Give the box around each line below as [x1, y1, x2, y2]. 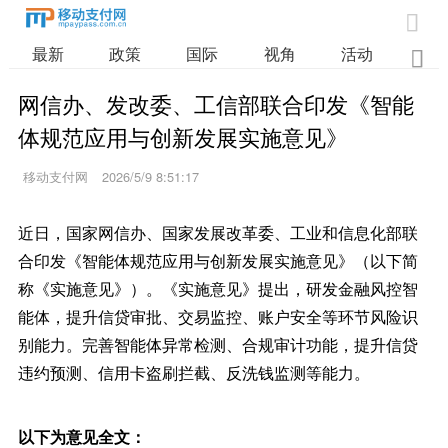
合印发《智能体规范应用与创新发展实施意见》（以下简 [17, 249, 418, 272]
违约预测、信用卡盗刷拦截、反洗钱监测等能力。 [17, 361, 370, 384]
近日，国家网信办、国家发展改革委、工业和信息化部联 [17, 221, 418, 244]
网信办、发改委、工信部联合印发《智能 [17, 87, 414, 119]
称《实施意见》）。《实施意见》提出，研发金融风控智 [17, 277, 418, 300]
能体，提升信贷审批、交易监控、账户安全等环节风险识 [17, 305, 418, 328]
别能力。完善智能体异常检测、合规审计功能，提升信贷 [17, 333, 418, 356]
